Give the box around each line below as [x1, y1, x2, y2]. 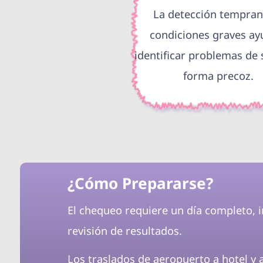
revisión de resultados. [68, 224, 183, 238]
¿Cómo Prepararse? [68, 173, 214, 194]
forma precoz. [183, 69, 254, 83]
